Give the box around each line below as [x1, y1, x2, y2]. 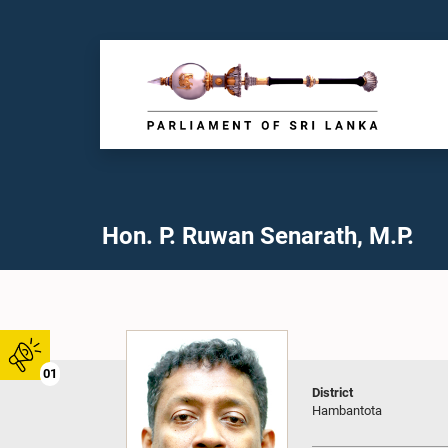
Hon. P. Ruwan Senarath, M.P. [102, 222, 414, 250]
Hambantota [312, 403, 382, 418]
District [312, 385, 353, 400]
